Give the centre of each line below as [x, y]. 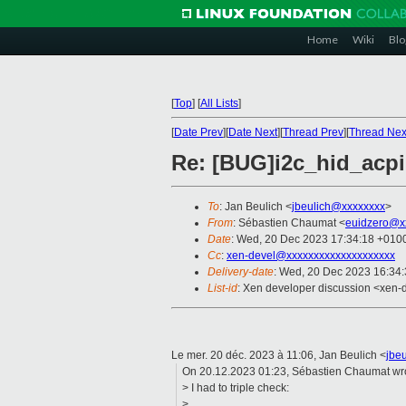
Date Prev [198, 132]
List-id [222, 289]
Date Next [253, 132]
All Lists [219, 103]
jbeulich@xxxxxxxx [338, 207]
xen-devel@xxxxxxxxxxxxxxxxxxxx [311, 256]
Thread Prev [313, 132]
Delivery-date [241, 272]
